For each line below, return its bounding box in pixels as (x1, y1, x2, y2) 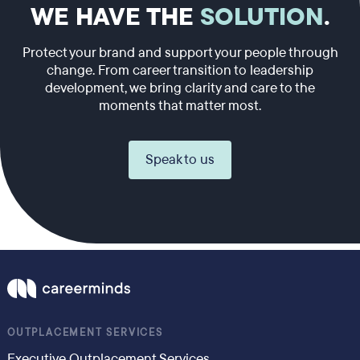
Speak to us (145, 150, 215, 169)
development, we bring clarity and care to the (45, 79, 315, 97)
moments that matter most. (99, 96, 261, 115)
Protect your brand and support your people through (22, 43, 338, 62)
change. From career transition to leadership (47, 61, 313, 80)
